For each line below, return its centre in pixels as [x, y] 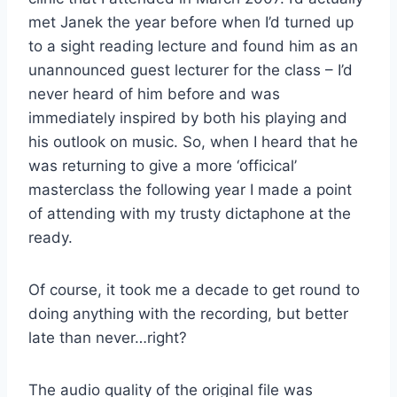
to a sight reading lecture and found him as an [193, 47]
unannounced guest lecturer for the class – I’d [191, 70]
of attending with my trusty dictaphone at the [190, 214]
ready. [51, 238]
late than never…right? [108, 338]
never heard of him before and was [154, 94]
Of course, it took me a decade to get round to [194, 290]
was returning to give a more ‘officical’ [163, 166]
